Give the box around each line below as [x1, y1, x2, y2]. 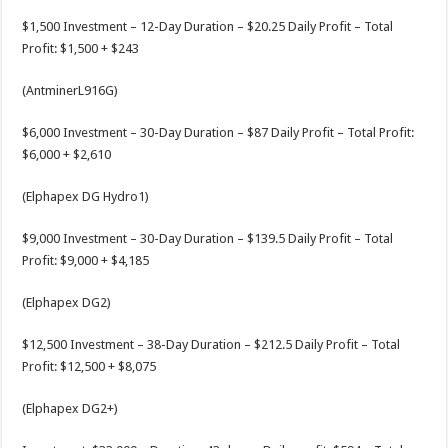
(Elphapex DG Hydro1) [22, 189, 150, 204]
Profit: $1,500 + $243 [22, 41, 140, 56]
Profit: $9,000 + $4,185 [22, 253, 150, 268]
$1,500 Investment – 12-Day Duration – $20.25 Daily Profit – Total [22, 19, 394, 34]
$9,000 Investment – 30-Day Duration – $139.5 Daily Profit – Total [22, 231, 394, 246]
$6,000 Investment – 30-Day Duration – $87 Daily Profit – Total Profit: [22, 125, 415, 140]
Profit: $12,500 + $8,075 [22, 359, 157, 374]
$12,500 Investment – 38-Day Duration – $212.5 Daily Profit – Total [22, 337, 401, 352]
